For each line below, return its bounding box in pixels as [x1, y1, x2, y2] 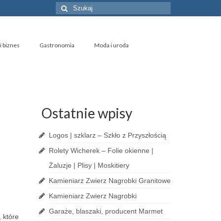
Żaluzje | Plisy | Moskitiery [48, 161, 129, 169]
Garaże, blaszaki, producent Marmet [48, 207, 163, 215]
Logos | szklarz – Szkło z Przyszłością [48, 131, 166, 139]
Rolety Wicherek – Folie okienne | [48, 147, 153, 154]
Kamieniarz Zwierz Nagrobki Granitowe [48, 177, 171, 184]
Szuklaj [55, 2, 79, 10]
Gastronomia [39, 41, 74, 49]
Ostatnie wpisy [41, 105, 132, 121]
